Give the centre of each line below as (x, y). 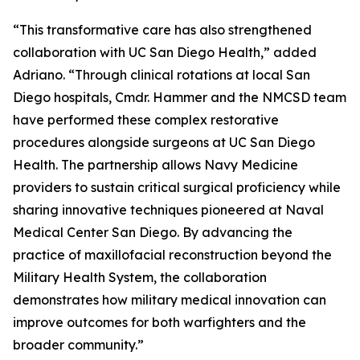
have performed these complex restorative (146, 120)
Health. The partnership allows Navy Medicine (155, 165)
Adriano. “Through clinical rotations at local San (162, 75)
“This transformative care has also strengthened (162, 30)
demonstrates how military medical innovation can (170, 300)
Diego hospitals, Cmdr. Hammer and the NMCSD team (180, 97)
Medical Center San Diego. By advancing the (153, 232)
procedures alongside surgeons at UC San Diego (164, 142)
